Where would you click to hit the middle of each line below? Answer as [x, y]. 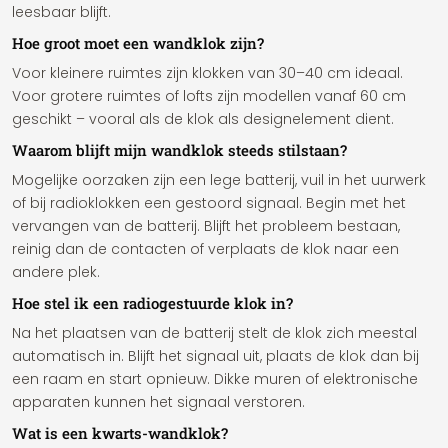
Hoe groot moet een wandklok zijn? [138, 43]
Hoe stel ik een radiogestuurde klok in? [152, 303]
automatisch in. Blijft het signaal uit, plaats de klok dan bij [215, 356]
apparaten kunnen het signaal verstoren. [158, 402]
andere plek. [56, 272]
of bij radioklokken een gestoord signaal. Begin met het [209, 203]
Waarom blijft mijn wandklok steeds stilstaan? [179, 150]
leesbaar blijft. [61, 12]
